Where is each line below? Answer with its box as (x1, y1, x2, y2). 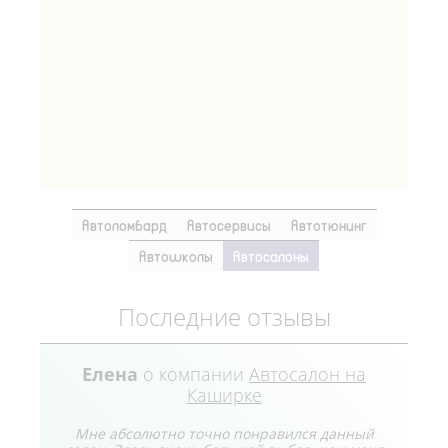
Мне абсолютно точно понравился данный (74, 424, 374, 444)
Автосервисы (186, 214, 271, 237)
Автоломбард (81, 214, 167, 237)
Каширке (186, 383, 262, 408)
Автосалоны (233, 245, 309, 268)
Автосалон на (249, 362, 366, 387)
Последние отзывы (117, 301, 331, 334)
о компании (138, 362, 249, 387)
